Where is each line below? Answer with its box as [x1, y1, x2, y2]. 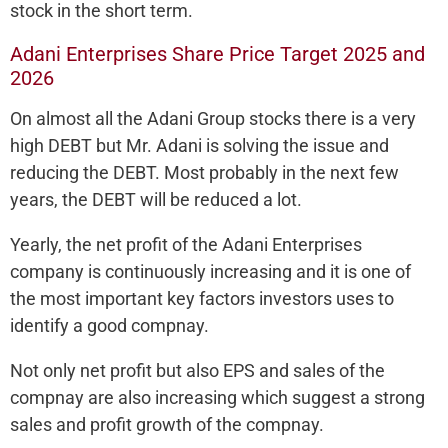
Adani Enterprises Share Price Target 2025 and [10, 41, 425, 66]
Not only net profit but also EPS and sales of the [10, 359, 385, 381]
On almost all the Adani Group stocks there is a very [10, 107, 416, 129]
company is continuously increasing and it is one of [10, 260, 411, 282]
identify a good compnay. [10, 314, 209, 336]
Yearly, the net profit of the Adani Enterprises [10, 233, 362, 255]
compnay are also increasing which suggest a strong [10, 386, 425, 408]
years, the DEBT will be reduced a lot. [10, 188, 302, 210]
